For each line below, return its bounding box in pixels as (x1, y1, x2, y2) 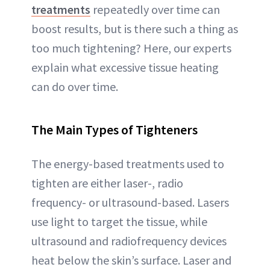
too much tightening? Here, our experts (31, 40, 231, 55)
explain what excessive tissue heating (31, 60, 219, 75)
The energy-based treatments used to (31, 156, 224, 171)
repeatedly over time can (90, 2, 220, 17)
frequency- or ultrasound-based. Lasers (31, 195, 229, 210)
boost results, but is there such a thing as (31, 21, 238, 36)
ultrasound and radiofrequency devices (31, 233, 227, 248)
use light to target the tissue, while (31, 214, 207, 229)
